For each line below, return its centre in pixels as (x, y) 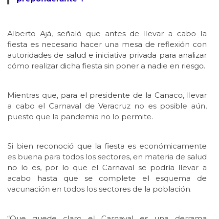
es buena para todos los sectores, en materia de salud (107, 156)
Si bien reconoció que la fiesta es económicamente (107, 146)
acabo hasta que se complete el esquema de (107, 178)
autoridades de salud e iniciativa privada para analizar (107, 55)
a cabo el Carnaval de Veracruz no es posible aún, (107, 106)
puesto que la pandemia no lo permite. (80, 116)
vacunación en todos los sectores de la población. (99, 189)
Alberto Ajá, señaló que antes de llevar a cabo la (107, 33)
